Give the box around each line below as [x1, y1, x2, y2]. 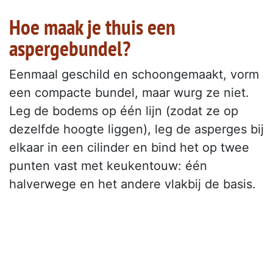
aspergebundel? [9, 34, 130, 63]
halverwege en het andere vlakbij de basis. [9, 177, 256, 192]
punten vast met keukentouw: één [9, 158, 207, 174]
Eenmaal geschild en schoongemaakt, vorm [9, 67, 259, 82]
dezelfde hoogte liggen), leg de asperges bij [9, 122, 264, 137]
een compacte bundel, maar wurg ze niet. [9, 85, 249, 101]
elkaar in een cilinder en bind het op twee [9, 140, 249, 155]
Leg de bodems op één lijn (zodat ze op [9, 104, 238, 119]
